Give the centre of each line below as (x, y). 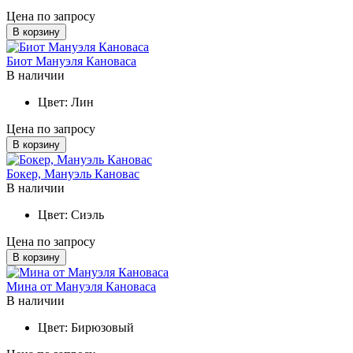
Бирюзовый (102, 327)
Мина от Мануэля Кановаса (81, 286)
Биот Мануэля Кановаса (71, 61)
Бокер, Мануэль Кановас (73, 173)
